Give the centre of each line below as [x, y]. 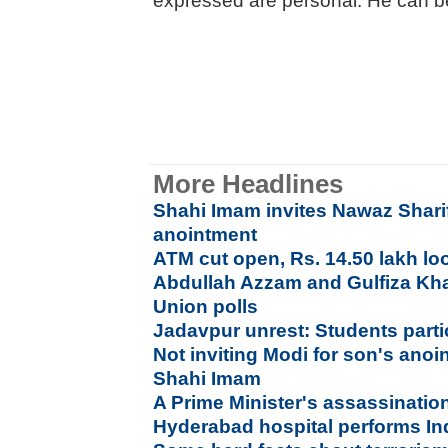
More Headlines [248, 184]
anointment [205, 234]
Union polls [206, 306]
